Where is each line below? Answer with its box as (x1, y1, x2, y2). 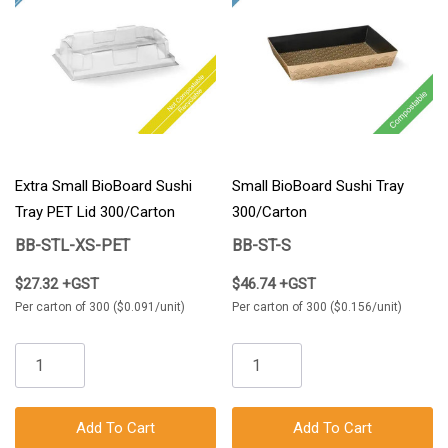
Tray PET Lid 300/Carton (15, 203, 175, 222)
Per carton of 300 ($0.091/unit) (15, 300, 185, 315)
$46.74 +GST (232, 275, 316, 294)
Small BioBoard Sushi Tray (232, 177, 404, 196)
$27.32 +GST (15, 275, 99, 294)
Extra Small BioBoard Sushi (15, 177, 192, 196)
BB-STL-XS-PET (15, 236, 130, 256)
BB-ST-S (232, 236, 291, 256)
